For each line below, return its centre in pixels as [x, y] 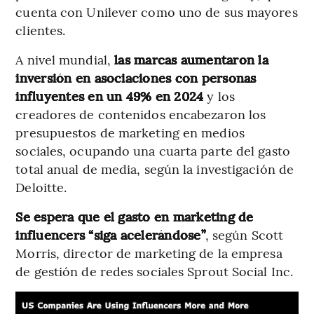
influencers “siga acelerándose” [110, 235]
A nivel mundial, [65, 60]
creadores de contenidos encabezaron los [141, 114]
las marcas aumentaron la [191, 60]
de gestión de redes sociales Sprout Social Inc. [155, 271]
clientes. [41, 30]
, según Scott [244, 235]
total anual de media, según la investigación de [155, 169]
